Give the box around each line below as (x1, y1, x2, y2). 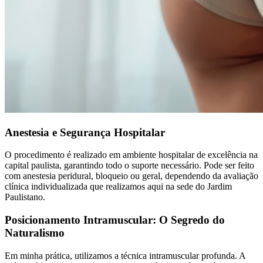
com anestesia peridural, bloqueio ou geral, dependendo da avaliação (5, 171, 258, 181)
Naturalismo (5, 227, 65, 240)
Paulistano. (5, 192, 45, 203)
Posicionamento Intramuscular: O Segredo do (5, 214, 225, 227)
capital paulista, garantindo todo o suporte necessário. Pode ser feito (5, 160, 254, 171)
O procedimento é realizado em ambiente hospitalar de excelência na (5, 150, 258, 160)
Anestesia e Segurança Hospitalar (5, 126, 165, 139)
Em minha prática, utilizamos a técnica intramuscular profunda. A (5, 250, 245, 261)
